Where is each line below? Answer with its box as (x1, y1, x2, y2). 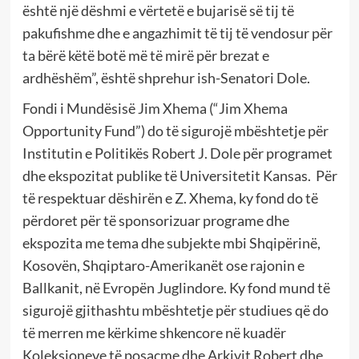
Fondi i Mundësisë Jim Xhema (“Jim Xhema (22, 99, 288, 117)
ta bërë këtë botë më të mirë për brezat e (22, 46, 269, 64)
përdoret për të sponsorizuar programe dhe (22, 211, 289, 229)
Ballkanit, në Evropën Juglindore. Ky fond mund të (22, 278, 330, 296)
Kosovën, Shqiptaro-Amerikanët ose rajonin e (22, 256, 305, 274)
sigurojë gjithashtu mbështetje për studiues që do (22, 301, 329, 319)
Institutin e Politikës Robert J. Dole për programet (22, 143, 333, 162)
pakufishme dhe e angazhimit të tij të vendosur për (22, 23, 333, 42)
